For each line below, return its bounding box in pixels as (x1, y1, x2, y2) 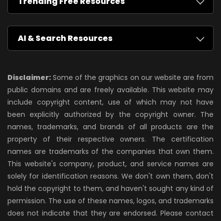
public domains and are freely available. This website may (7, 85, 214, 95)
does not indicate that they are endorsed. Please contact (7, 208, 214, 219)
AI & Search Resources (18, 33, 112, 44)
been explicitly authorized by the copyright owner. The (7, 110, 214, 120)
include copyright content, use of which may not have (7, 97, 214, 108)
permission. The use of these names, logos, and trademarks (7, 196, 214, 206)
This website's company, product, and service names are (7, 159, 214, 169)
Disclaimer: (7, 73, 51, 83)
